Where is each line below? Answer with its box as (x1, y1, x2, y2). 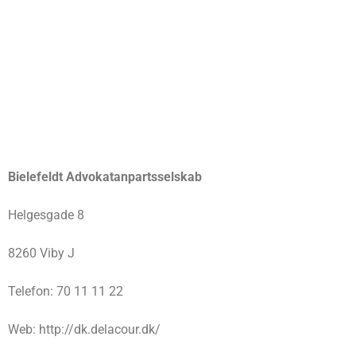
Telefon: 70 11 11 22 (8, 284, 123, 300)
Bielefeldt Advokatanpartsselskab (8, 169, 202, 185)
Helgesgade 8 (8, 207, 84, 223)
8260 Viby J (8, 246, 75, 261)
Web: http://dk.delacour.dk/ (8, 322, 161, 338)
